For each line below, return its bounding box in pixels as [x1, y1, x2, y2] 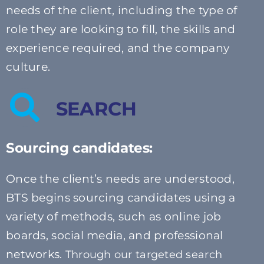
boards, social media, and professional [5, 229, 223, 243]
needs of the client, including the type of [5, 4, 237, 18]
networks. [5, 247, 65, 262]
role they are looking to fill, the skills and [5, 22, 236, 37]
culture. [5, 60, 51, 74]
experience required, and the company [5, 41, 230, 55]
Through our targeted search [65, 248, 223, 262]
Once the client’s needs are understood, [5, 172, 235, 186]
